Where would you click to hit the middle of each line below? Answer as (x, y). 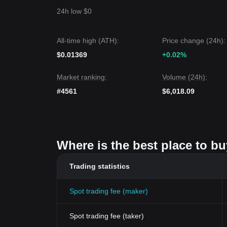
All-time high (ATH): (88, 41)
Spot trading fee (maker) (109, 191)
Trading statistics (100, 166)
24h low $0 (74, 11)
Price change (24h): (194, 41)
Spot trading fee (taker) (107, 216)
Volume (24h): (185, 77)
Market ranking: (82, 77)
